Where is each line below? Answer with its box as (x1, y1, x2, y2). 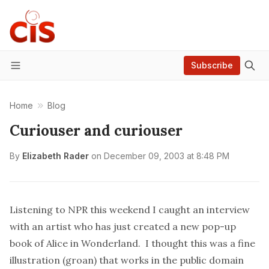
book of (10, 237, 46, 249)
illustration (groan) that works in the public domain (10, 254, 244, 266)
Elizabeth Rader (22, 151, 89, 161)
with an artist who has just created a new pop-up (10, 220, 236, 232)
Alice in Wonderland (46, 237, 138, 249)
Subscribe (191, 60, 233, 70)
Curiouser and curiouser (10, 121, 183, 140)
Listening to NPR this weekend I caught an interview (10, 204, 250, 216)
